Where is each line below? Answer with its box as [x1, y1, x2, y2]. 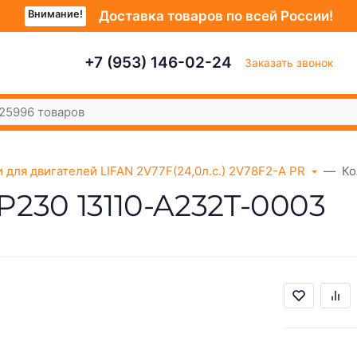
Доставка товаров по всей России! [98, 7, 333, 24]
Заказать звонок [245, 56, 333, 69]
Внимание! [27, 7, 83, 20]
